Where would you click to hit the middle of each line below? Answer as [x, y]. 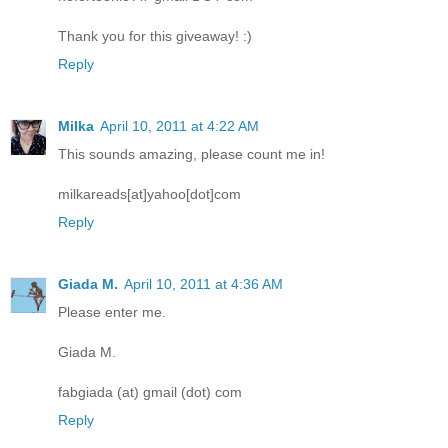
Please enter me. [112, 312]
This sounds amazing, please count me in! [191, 154]
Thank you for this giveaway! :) [155, 36]
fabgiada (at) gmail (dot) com [150, 392]
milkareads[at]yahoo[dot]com [149, 194]
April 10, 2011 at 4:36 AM [203, 284]
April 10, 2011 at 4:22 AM [179, 126]
